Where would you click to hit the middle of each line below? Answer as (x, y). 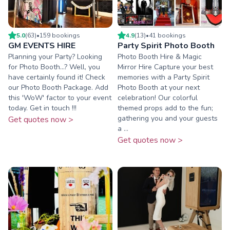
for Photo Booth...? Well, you (54, 67)
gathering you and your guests (168, 119)
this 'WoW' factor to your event (60, 98)
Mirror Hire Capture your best (165, 67)
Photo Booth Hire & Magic (160, 57)
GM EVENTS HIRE (42, 46)
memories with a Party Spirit (164, 78)
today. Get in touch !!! (42, 108)
